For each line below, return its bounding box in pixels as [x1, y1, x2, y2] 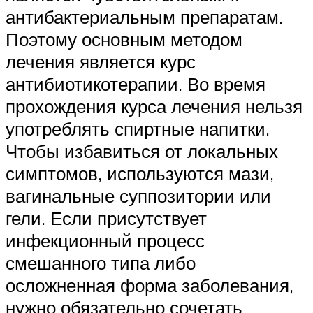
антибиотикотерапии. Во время [6, 73, 265, 96]
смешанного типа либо [6, 252, 196, 275]
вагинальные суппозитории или [6, 184, 271, 208]
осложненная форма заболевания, [6, 274, 293, 297]
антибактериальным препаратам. [6, 6, 283, 29]
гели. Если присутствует [6, 207, 207, 230]
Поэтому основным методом [6, 28, 242, 51]
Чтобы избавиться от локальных [6, 140, 278, 163]
